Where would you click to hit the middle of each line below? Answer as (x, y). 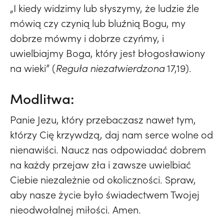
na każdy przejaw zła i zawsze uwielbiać (100, 165)
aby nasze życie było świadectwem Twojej (105, 195)
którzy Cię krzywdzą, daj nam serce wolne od (111, 135)
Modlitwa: (42, 99)
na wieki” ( (33, 68)
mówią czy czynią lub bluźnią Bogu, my (98, 23)
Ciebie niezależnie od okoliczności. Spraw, (103, 180)
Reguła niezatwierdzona (110, 68)
